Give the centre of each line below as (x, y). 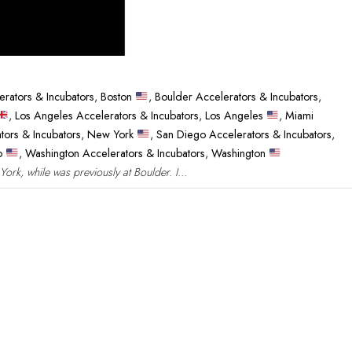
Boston (118, 97)
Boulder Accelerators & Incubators (236, 97)
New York (112, 134)
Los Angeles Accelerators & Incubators (106, 115)
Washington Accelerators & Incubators (115, 153)
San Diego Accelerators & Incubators (244, 134)
